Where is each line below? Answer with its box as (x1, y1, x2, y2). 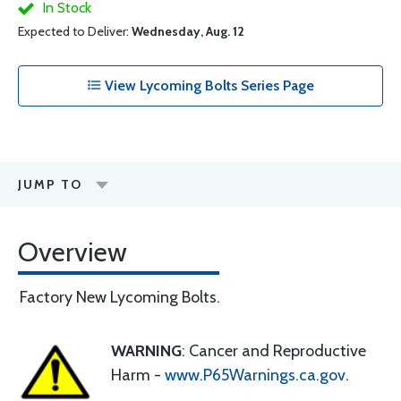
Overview (18, 235, 127, 269)
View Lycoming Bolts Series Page (101, 77, 314, 94)
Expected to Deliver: (18, 23, 132, 39)
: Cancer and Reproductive (182, 341, 366, 361)
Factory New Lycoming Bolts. (20, 287, 220, 307)
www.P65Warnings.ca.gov (165, 365, 346, 385)
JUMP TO (18, 176, 82, 192)
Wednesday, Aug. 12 (132, 23, 244, 39)
